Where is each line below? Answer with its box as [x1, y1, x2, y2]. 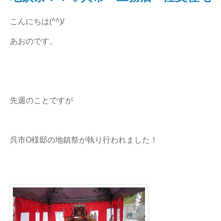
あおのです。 [10, 37, 57, 46]
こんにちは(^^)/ [10, 17, 64, 26]
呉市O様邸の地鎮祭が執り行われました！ [10, 136, 158, 145]
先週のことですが [10, 96, 73, 105]
